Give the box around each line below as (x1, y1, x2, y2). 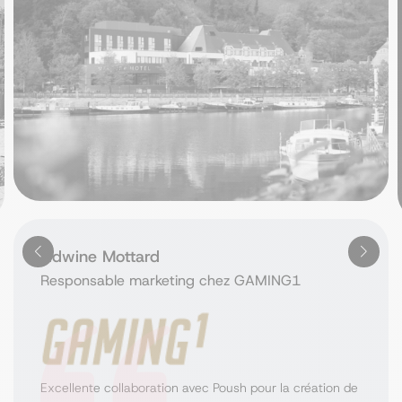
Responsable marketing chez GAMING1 (40, 270, 301, 290)
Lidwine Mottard (40, 245, 160, 267)
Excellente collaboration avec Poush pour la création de (40, 379, 358, 396)
